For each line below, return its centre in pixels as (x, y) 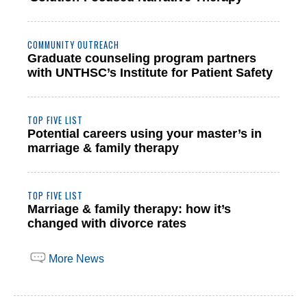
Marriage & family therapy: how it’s (129, 209)
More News (76, 259)
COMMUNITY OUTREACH (73, 45)
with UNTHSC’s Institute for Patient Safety (150, 73)
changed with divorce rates (107, 223)
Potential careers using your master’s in (145, 134)
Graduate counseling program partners (142, 58)
